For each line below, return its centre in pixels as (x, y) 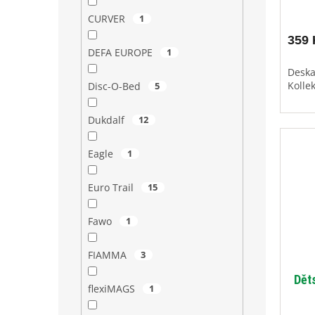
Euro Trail (112, 188)
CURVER (108, 19)
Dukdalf (107, 120)
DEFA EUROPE (121, 53)
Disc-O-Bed (115, 86)
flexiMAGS (112, 289)
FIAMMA (108, 255)
